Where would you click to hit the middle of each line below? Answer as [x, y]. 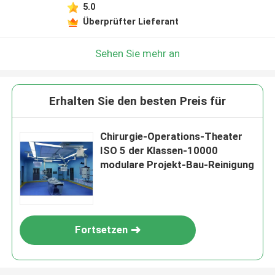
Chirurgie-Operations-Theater [172, 137]
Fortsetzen [102, 230]
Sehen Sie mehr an [137, 53]
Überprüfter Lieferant [130, 21]
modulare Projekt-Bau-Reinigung [177, 165]
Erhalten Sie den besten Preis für [137, 101]
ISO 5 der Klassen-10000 [159, 151]
